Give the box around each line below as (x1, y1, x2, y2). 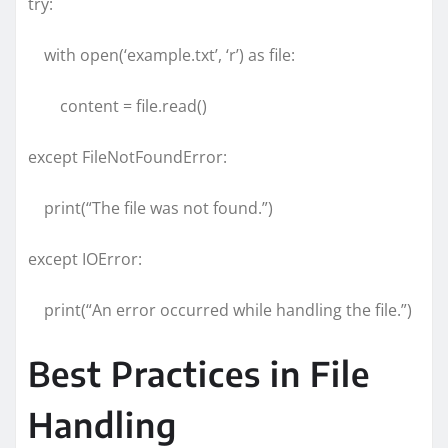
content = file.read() (28, 94, 207, 117)
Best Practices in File (28, 351, 370, 394)
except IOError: (28, 247, 142, 270)
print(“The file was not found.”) (28, 196, 273, 219)
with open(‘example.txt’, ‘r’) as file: (28, 43, 295, 66)
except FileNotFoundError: (28, 145, 227, 168)
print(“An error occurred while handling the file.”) (28, 298, 412, 321)
